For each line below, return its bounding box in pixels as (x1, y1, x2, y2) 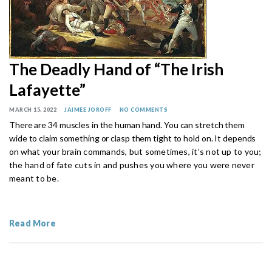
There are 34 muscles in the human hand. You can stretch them (9, 119, 245, 130)
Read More (9, 217, 56, 228)
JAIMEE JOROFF (64, 106, 112, 113)
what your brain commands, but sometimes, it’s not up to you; (20, 146, 262, 157)
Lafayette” (9, 80, 86, 100)
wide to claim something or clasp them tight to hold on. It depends (9, 132, 256, 143)
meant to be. (9, 172, 59, 183)
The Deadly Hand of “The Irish (9, 59, 223, 79)
